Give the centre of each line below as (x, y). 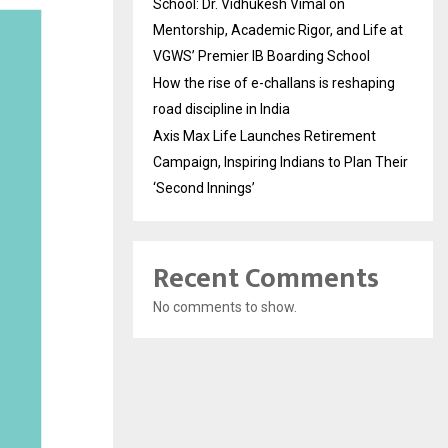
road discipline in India (221, 109)
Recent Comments (266, 278)
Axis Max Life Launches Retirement (264, 136)
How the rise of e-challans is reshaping (274, 83)
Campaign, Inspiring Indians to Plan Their (280, 162)
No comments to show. (225, 307)
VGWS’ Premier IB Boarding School (261, 56)
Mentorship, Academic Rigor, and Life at (278, 30)
